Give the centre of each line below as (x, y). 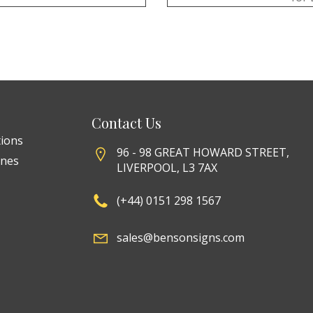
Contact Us (126, 123)
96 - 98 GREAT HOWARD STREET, (203, 153)
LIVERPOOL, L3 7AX (167, 168)
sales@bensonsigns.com (180, 238)
